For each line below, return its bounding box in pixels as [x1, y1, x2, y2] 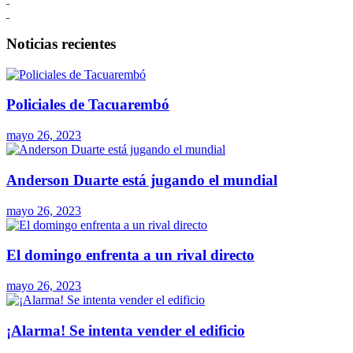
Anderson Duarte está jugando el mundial [6, 171, 277, 188]
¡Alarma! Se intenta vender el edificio [6, 321, 245, 339]
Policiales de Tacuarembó [6, 96, 169, 113]
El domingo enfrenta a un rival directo [6, 247, 255, 264]
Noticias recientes [6, 35, 116, 52]
